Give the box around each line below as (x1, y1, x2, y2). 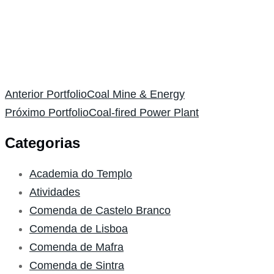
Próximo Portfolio (5, 106, 89, 119)
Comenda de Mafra (29, 241, 124, 254)
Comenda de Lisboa (29, 223, 128, 235)
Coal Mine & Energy (87, 88, 185, 101)
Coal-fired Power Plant (89, 106, 199, 119)
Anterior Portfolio (5, 88, 87, 101)
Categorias (5, 135, 80, 152)
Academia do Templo (29, 168, 132, 180)
